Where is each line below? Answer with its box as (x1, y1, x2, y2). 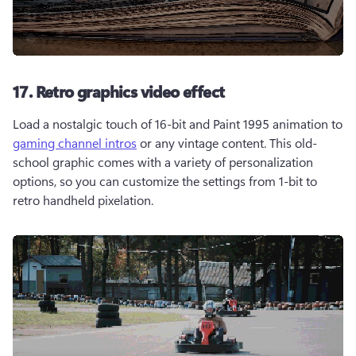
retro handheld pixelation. (13, 192, 160, 208)
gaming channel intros (13, 134, 137, 151)
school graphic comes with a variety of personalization (13, 153, 313, 170)
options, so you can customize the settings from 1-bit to (13, 172, 317, 189)
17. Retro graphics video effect (13, 80, 228, 102)
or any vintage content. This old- (137, 134, 317, 151)
